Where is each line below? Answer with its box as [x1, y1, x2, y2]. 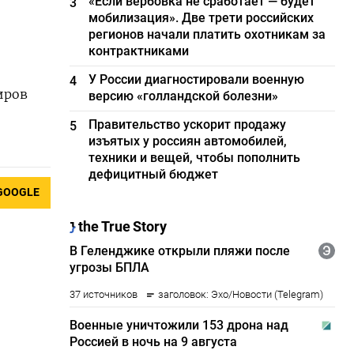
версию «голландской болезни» [88, 88, 279, 104]
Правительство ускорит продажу [88, 117, 287, 132]
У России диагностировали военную [88, 72, 305, 87]
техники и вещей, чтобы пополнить [88, 150, 301, 165]
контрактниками [88, 43, 190, 58]
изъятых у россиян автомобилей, [88, 134, 288, 149]
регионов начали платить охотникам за [88, 27, 326, 42]
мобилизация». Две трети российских [88, 10, 314, 25]
